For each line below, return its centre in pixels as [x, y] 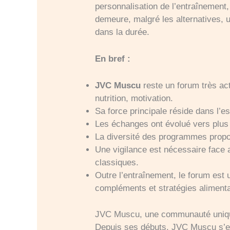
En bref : [113, 59]
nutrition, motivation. [134, 98]
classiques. [117, 162]
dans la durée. [122, 32]
